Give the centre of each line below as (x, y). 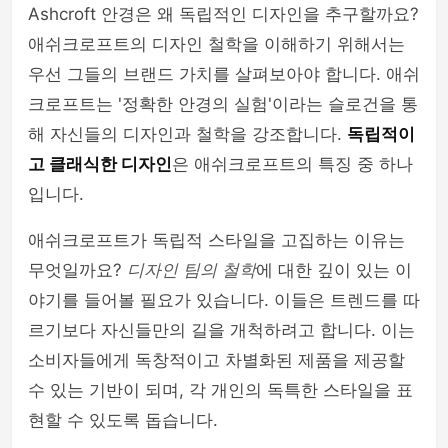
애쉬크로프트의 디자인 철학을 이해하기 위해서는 (216, 44)
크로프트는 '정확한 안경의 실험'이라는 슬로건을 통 (223, 104)
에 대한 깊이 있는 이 (334, 270)
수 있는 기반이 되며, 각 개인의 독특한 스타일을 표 (220, 390)
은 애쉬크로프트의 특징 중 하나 (292, 164)
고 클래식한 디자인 (100, 164)
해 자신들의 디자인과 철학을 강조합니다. (187, 134)
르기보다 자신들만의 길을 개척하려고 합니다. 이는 (221, 330)
